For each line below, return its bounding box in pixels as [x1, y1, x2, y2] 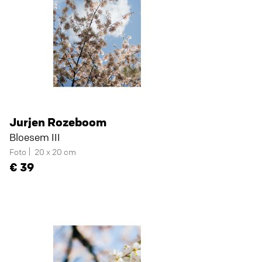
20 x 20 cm [35, 146, 76, 157]
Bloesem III [9, 131, 60, 143]
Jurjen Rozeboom [9, 115, 106, 129]
